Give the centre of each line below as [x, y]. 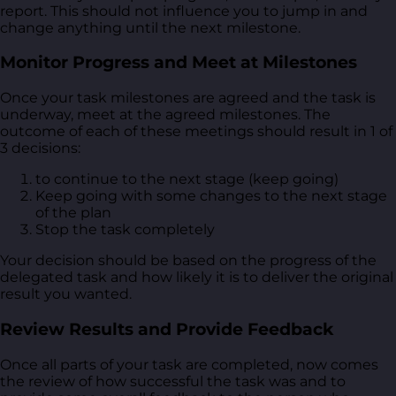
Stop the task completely [125, 230]
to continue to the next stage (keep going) [187, 179]
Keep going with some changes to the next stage [211, 196]
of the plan [73, 213]
